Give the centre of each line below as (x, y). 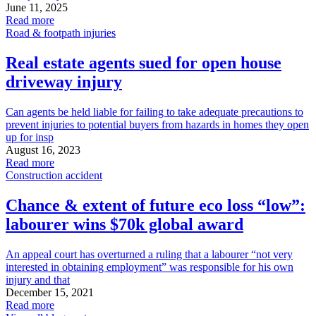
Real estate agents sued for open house (144, 62)
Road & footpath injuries (61, 33)
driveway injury (64, 81)
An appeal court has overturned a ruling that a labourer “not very (149, 254)
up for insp (30, 137)
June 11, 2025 (37, 8)
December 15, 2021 (50, 292)
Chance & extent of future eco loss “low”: (156, 205)
